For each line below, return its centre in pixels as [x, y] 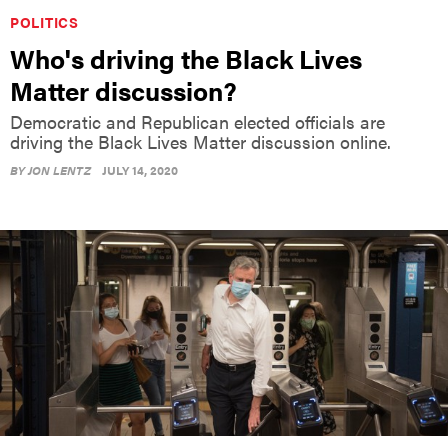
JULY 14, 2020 [140, 170]
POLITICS [44, 22]
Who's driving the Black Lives [186, 59]
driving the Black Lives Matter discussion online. [200, 142]
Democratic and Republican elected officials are [197, 122]
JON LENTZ [59, 170]
